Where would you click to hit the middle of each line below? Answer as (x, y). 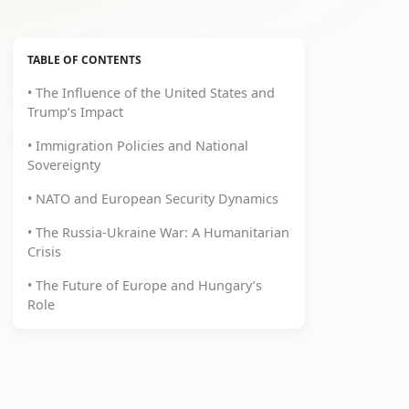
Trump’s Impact (75, 112)
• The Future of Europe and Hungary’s (145, 285)
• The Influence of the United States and (151, 93)
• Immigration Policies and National (138, 146)
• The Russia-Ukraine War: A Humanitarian (158, 232)
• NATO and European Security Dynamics (153, 199)
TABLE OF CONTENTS (84, 60)
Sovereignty (64, 165)
